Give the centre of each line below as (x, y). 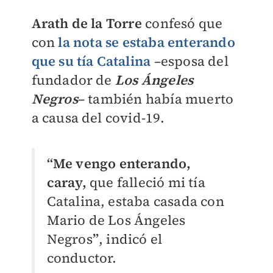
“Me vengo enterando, (119, 164)
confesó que (184, 23)
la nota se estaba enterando (147, 42)
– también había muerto (156, 99)
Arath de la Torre (88, 23)
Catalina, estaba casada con (135, 201)
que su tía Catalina (91, 61)
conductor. (82, 258)
